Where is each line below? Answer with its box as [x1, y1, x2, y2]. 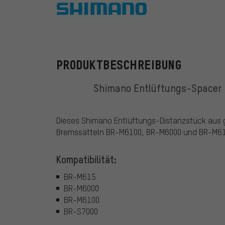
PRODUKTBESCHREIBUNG [56, 58, 182, 72]
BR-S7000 [64, 205, 98, 216]
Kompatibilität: [56, 153, 117, 166]
